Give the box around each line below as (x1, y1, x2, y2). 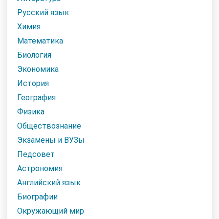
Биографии (17, 192, 58, 201)
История (17, 78, 49, 88)
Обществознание (17, 121, 81, 131)
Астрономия (17, 163, 63, 173)
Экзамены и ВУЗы (17, 135, 85, 145)
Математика (17, 36, 63, 45)
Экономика (17, 64, 59, 74)
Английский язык (17, 177, 81, 187)
